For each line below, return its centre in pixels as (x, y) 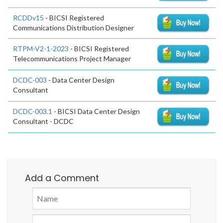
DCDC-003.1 (33, 111)
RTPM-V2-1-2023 (41, 49)
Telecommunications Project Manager (72, 59)
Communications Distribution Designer (73, 27)
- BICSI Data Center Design (96, 111)
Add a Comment (62, 178)
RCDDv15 (28, 17)
